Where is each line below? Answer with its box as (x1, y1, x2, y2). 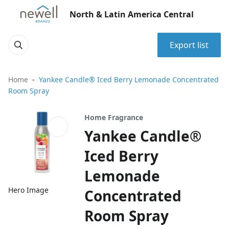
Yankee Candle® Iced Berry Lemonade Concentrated (39, 75, 219, 84)
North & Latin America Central (70, 9, 194, 20)
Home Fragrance (84, 112, 144, 122)
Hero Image (8, 185, 49, 195)
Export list (170, 39, 209, 51)
